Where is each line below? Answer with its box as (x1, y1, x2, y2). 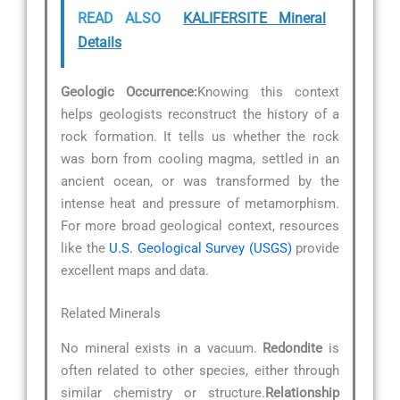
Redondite (262, 340, 323, 357)
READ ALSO (78, 10, 161, 28)
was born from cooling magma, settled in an (61, 151, 339, 168)
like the (61, 240, 109, 257)
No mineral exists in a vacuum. (61, 340, 263, 357)
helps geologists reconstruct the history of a (61, 106, 339, 123)
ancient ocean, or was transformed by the (61, 173, 339, 190)
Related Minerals (61, 304, 161, 321)
